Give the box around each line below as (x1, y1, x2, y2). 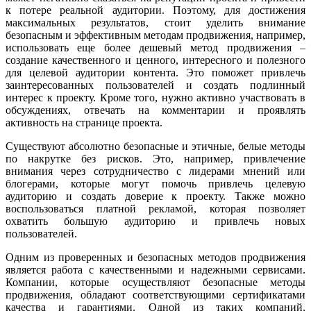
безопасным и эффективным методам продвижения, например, (6, 29, 305, 42)
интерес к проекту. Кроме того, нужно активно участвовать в (6, 92, 305, 104)
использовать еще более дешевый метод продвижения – (6, 42, 305, 54)
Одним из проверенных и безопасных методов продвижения (6, 251, 305, 264)
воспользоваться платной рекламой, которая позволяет (6, 203, 305, 215)
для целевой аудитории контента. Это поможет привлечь (6, 67, 305, 79)
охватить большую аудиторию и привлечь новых (6, 215, 305, 228)
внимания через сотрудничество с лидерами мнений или (6, 165, 305, 178)
